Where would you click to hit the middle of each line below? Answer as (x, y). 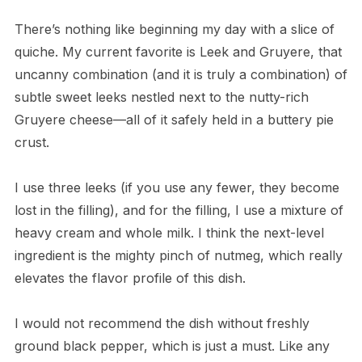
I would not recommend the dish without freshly (162, 323)
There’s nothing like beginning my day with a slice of (174, 29)
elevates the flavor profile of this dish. (130, 278)
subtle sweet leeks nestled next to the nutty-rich (161, 97)
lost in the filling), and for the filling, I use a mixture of (179, 210)
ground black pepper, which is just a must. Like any (172, 345)
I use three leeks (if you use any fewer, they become (177, 187)
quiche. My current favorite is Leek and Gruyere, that (178, 51)
